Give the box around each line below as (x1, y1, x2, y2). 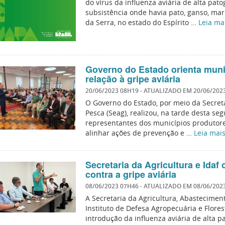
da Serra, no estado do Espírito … (85, 18, 198, 27)
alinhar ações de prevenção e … (85, 128, 194, 138)
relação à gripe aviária (85, 72, 180, 86)
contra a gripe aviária (85, 168, 176, 181)
